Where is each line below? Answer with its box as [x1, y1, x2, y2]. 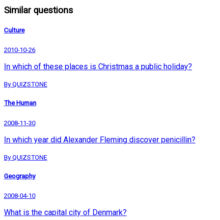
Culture [4, 27, 25, 34]
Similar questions [4, 4, 73, 16]
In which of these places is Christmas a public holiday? [4, 62, 192, 72]
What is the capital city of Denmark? [4, 208, 127, 217]
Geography [4, 172, 35, 180]
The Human [4, 99, 36, 107]
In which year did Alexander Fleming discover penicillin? [4, 135, 195, 144]
